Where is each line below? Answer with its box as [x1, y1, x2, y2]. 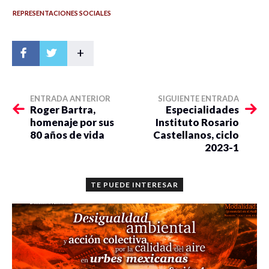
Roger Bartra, [30, 103, 95, 116]
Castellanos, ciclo [153, 128, 239, 142]
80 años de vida [30, 128, 104, 142]
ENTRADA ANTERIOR [30, 94, 110, 104]
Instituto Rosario [156, 116, 239, 129]
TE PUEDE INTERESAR [91, 180, 178, 190]
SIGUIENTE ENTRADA [158, 94, 239, 104]
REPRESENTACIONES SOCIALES [13, 9, 111, 17]
